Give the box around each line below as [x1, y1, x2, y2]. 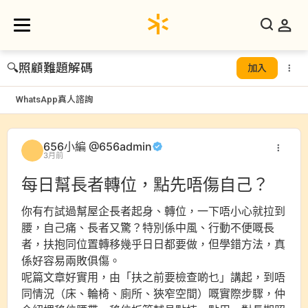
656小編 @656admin [43, 140, 152, 154]
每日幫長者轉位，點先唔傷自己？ [21, 174, 269, 195]
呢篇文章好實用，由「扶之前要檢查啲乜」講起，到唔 [21, 269, 285, 284]
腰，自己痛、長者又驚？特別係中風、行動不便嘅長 [21, 220, 274, 234]
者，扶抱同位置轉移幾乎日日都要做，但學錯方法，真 [21, 236, 285, 251]
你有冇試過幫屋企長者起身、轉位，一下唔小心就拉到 [21, 203, 285, 218]
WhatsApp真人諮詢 [15, 94, 93, 105]
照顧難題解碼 [19, 60, 93, 75]
